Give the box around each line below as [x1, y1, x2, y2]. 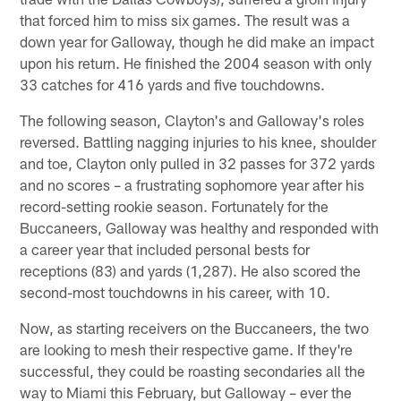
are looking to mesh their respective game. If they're [20, 339, 354, 358]
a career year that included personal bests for [20, 239, 311, 258]
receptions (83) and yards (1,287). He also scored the [20, 260, 362, 279]
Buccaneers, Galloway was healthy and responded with [20, 218, 380, 236]
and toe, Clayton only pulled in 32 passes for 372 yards [20, 153, 376, 172]
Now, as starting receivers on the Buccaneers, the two [20, 318, 370, 337]
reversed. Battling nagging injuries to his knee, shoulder [20, 132, 377, 150]
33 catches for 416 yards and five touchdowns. [20, 74, 326, 93]
